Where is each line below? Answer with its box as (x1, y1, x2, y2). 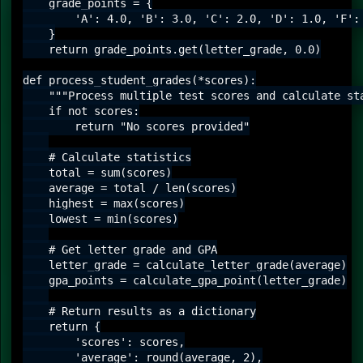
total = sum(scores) (23, 165, 172, 179)
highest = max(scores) (23, 196, 185, 210)
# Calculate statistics (23, 150, 191, 164)
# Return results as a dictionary (23, 304, 256, 318)
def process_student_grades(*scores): (23, 73, 256, 87)
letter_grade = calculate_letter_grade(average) (23, 258, 347, 271)
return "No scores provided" (23, 119, 250, 133)
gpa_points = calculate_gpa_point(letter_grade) (23, 273, 347, 287)
